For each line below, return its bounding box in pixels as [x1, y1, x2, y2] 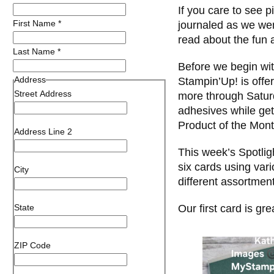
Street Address [14, 89, 72, 98]
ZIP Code [14, 240, 51, 250]
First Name [13, 18, 58, 28]
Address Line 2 [14, 127, 72, 136]
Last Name [13, 46, 57, 56]
